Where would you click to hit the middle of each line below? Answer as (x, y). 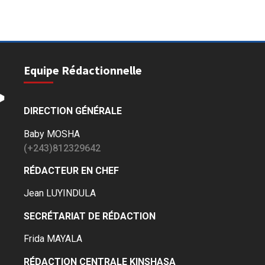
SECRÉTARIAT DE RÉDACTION (90, 216)
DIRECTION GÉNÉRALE (73, 111)
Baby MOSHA (52, 134)
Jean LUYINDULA (60, 193)
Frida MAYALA (53, 239)
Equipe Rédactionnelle (83, 70)
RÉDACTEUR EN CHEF (72, 170)
